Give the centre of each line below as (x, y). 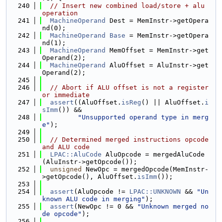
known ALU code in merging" (94, 199)
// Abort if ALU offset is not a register (129, 87)
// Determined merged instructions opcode (129, 139)
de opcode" (62, 214)
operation (60, 13)
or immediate (66, 95)
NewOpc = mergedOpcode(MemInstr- (145, 169)
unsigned (66, 169)
